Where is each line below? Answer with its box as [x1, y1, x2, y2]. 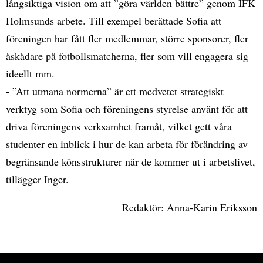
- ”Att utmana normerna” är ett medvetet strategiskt [6, 84, 224, 98]
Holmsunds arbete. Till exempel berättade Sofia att [6, 14, 221, 28]
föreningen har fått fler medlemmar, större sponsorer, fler [6, 31, 248, 45]
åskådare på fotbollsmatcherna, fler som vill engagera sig [6, 49, 248, 63]
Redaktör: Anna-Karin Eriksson [122, 200, 257, 214]
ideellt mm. [6, 66, 55, 80]
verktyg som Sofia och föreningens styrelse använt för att [6, 102, 248, 116]
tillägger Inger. [6, 172, 75, 186]
